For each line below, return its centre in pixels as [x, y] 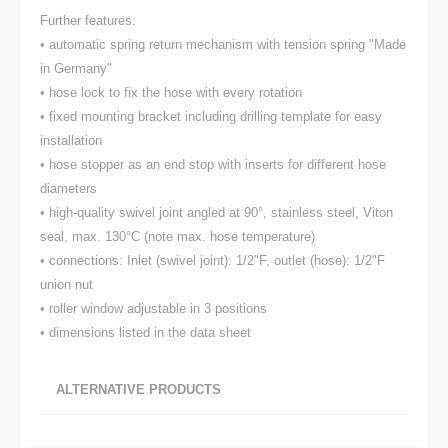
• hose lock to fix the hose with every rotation [171, 92]
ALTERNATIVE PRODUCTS [138, 389]
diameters [68, 188]
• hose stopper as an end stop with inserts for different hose [213, 164]
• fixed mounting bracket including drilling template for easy [211, 116]
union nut [66, 284]
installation [71, 140]
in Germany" [76, 68]
